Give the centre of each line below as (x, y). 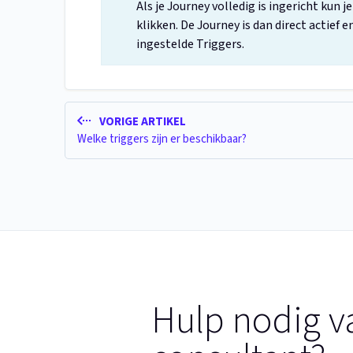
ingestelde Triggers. (190, 45)
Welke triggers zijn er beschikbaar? (162, 139)
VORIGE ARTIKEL (141, 122)
